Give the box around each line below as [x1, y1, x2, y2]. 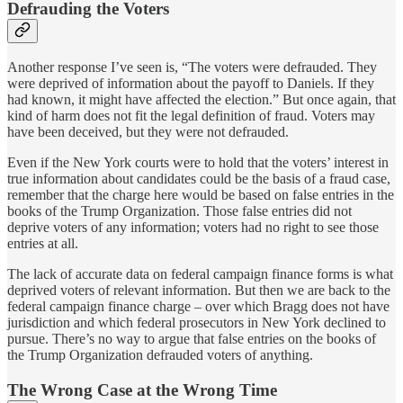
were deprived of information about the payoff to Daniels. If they [7, 76, 374, 92]
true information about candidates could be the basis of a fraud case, [7, 171, 390, 187]
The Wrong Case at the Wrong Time [7, 381, 277, 400]
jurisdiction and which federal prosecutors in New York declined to [7, 315, 386, 331]
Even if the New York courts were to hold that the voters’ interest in [7, 155, 389, 171]
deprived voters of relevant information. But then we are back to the [7, 282, 390, 299]
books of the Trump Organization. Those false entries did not [7, 203, 352, 219]
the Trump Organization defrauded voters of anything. [7, 347, 313, 363]
